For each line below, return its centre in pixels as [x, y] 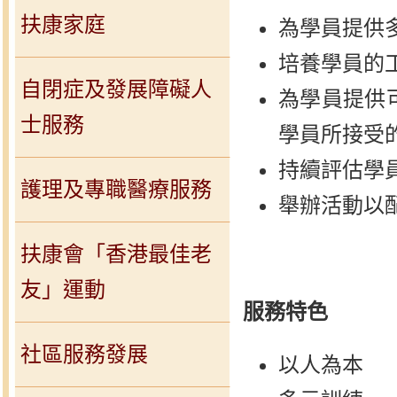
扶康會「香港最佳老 [116, 254]
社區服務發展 [84, 354]
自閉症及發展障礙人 [116, 89]
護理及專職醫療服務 [116, 189]
